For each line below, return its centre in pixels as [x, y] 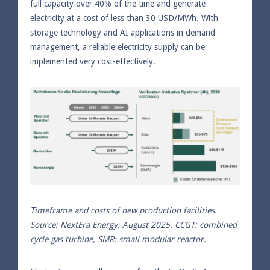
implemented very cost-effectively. [93, 61]
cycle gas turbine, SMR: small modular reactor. [118, 239]
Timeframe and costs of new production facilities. [124, 210]
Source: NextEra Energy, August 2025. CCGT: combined [133, 224]
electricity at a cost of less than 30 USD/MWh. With [124, 18]
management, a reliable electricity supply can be [118, 47]
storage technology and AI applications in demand [123, 32]
